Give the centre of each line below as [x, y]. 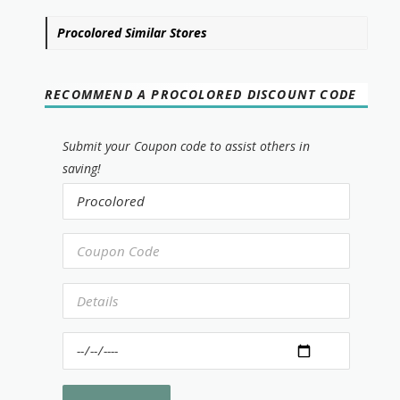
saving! [82, 168]
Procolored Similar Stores [133, 32]
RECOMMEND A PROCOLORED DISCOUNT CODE [201, 94]
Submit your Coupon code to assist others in [186, 146]
